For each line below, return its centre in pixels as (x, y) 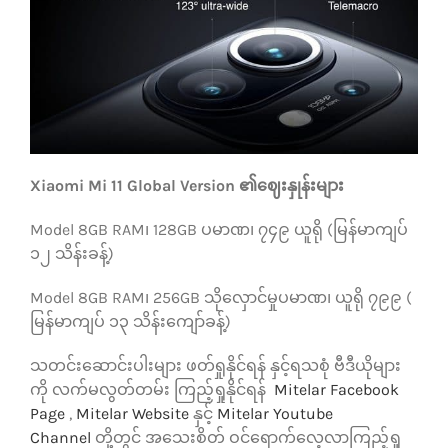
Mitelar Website (132, 414)
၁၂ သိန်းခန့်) (71, 254)
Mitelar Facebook (332, 390)
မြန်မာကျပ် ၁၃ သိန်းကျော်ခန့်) (130, 322)
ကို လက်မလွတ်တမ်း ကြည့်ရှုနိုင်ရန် (147, 390)
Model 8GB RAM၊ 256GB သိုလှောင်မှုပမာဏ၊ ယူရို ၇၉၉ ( (220, 298)
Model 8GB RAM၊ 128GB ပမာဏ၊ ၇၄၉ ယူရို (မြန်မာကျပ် (218, 230)
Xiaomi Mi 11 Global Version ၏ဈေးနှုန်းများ (186, 186)
